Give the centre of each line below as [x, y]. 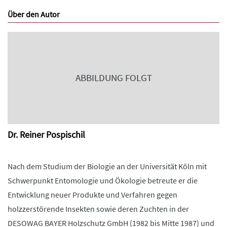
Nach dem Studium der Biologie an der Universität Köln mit [107, 166]
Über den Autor [34, 14]
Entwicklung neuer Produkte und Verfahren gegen [92, 195]
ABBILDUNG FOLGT [113, 78]
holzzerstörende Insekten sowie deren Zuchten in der [98, 209]
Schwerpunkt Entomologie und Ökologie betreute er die [103, 181]
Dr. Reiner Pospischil [46, 135]
